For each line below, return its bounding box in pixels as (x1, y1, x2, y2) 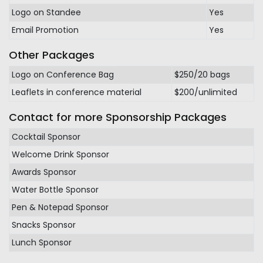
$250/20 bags (174, 69, 230, 80)
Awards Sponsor (12, 166, 76, 178)
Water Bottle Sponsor (12, 184, 99, 195)
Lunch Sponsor (12, 237, 72, 248)
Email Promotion (12, 24, 79, 36)
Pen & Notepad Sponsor (12, 201, 109, 213)
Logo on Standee (12, 6, 81, 18)
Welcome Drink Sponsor (12, 149, 109, 160)
